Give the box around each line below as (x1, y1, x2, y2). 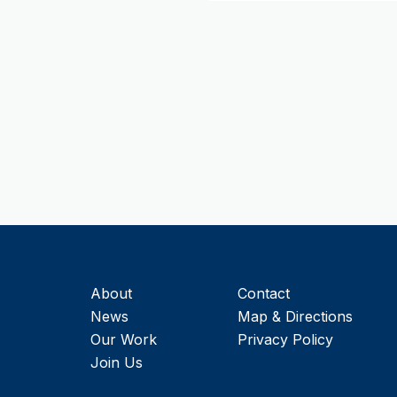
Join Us (90, 354, 143, 372)
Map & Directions (237, 307, 353, 326)
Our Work (90, 331, 157, 349)
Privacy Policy (237, 331, 333, 349)
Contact (237, 284, 290, 303)
